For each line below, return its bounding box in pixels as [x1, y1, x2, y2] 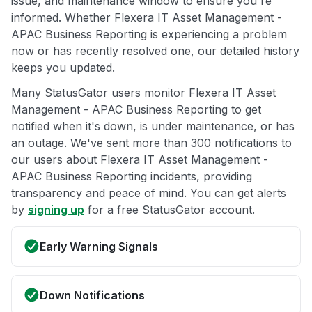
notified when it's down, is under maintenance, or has [11, 118, 295, 133]
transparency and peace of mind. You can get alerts [11, 185, 286, 200]
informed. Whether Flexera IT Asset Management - [11, 10, 282, 24]
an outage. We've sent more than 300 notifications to [11, 135, 292, 150]
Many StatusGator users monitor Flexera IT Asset [11, 85, 276, 100]
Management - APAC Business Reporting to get [11, 102, 261, 116]
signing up [28, 202, 84, 217]
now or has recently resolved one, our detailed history [11, 43, 299, 58]
